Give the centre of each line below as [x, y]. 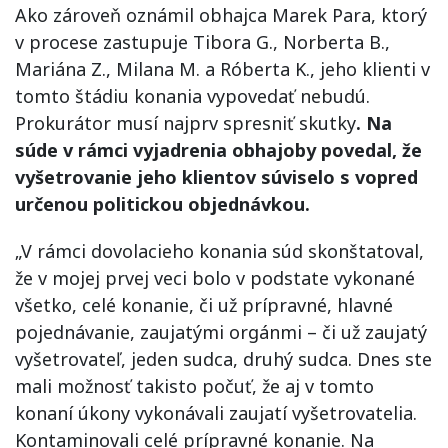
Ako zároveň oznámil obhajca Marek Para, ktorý [221, 15]
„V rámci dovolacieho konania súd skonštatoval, [219, 251]
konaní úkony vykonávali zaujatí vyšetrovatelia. [216, 413]
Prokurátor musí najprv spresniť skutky [185, 123]
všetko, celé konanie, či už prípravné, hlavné [204, 305]
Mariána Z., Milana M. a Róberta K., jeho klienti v [222, 69]
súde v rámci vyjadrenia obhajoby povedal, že [218, 150]
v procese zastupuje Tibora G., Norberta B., [202, 42]
